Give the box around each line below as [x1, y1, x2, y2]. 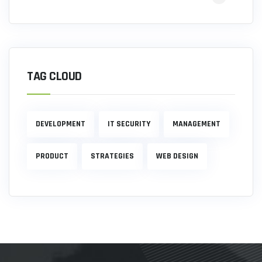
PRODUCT [36, 150, 68, 161]
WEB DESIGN [156, 150, 198, 161]
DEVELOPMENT [36, 118, 85, 129]
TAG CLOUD [27, 68, 82, 85]
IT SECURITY [108, 118, 150, 129]
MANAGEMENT [173, 118, 220, 129]
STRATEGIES [91, 150, 134, 161]
